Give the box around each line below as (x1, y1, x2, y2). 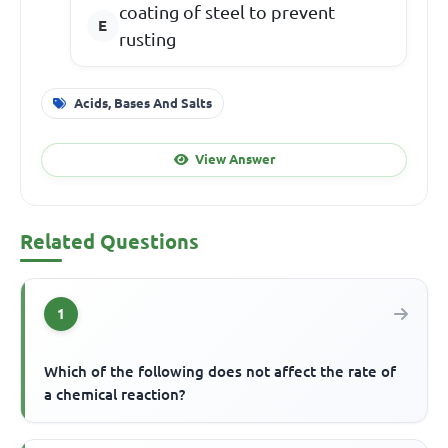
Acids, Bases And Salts (73, 95, 212, 110)
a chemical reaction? (44, 385, 186, 403)
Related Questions (20, 229, 199, 253)
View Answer (194, 152, 275, 167)
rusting (118, 28, 176, 49)
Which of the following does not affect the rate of (44, 362, 397, 380)
